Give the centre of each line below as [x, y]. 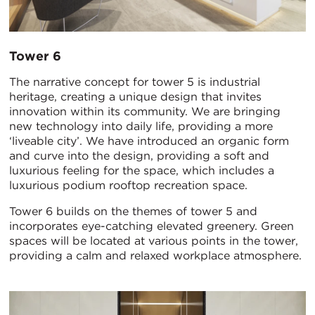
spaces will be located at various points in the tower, [154, 240]
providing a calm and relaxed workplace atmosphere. [155, 255]
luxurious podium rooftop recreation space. [128, 185]
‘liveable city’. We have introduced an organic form [149, 141]
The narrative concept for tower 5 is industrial [135, 82]
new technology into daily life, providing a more [141, 126]
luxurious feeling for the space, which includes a [142, 170]
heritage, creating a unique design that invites [135, 96]
